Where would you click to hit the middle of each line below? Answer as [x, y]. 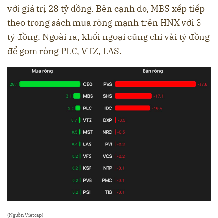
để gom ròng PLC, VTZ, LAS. [65, 51]
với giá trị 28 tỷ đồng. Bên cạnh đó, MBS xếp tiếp [106, 8]
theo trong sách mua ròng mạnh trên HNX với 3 [104, 22]
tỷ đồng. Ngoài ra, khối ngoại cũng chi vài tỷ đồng [109, 36]
